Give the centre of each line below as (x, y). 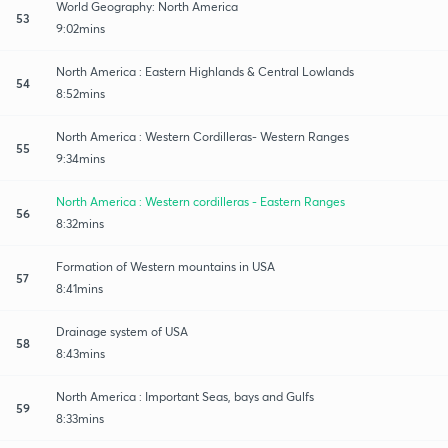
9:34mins (80, 158)
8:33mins (80, 418)
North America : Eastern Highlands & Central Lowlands (205, 71)
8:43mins (80, 353)
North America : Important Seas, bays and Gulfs (185, 396)
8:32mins (80, 223)
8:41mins (79, 288)
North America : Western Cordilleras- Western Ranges (202, 136)
